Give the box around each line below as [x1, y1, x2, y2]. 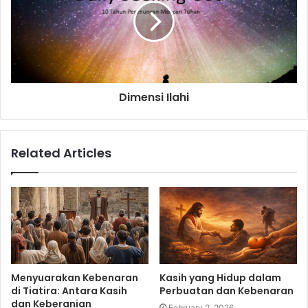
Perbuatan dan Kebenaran [159, 283, 294, 298]
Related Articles [11, 144, 111, 162]
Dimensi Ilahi [119, 89, 189, 105]
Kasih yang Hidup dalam [159, 270, 281, 285]
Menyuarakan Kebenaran [11, 270, 138, 285]
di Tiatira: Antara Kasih [11, 283, 127, 298]
